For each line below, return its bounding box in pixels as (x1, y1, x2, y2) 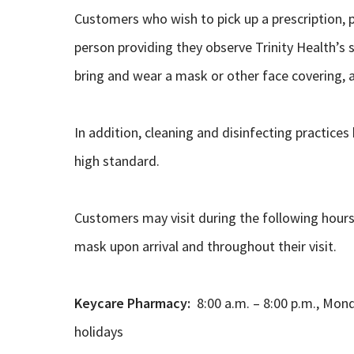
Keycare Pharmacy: (73, 293, 194, 312)
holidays (73, 322, 123, 341)
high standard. (73, 151, 160, 170)
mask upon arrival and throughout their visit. (73, 236, 337, 255)
